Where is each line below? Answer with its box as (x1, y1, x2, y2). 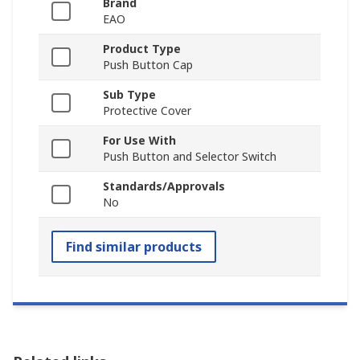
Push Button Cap (103, 57, 193, 73)
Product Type (103, 41, 181, 57)
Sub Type (103, 87, 156, 103)
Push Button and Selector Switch (103, 149, 276, 165)
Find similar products (66, 238, 202, 256)
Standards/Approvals (103, 178, 225, 194)
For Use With (103, 133, 176, 149)
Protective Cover (103, 103, 191, 119)
